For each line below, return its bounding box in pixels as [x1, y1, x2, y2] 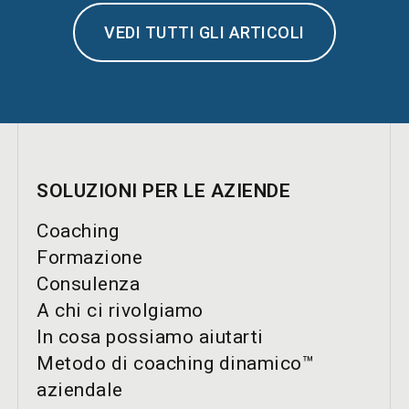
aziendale [37, 379, 123, 401]
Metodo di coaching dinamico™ [37, 352, 314, 374]
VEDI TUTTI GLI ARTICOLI [104, 22, 305, 42]
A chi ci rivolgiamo [37, 299, 204, 321]
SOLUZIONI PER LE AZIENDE [37, 180, 290, 202]
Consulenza [37, 273, 140, 295]
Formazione [37, 246, 142, 268]
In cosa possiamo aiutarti [37, 326, 264, 348]
